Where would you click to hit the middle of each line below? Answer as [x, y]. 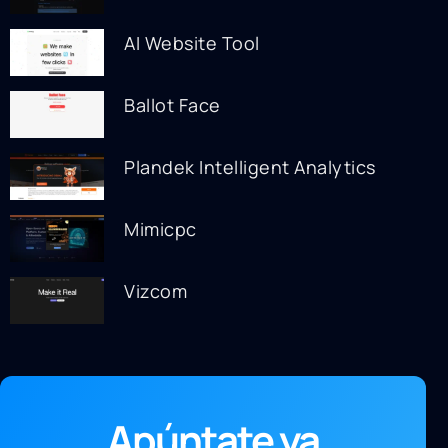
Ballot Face [172, 104]
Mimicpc [160, 228]
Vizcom [156, 290]
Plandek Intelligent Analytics [250, 166]
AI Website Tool [192, 42]
